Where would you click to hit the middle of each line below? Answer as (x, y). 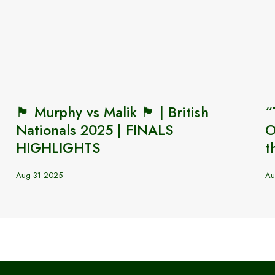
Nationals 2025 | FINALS (95, 130)
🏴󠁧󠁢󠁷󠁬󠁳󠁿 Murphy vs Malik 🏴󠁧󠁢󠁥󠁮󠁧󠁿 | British (112, 112)
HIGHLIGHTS (58, 148)
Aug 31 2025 (39, 175)
